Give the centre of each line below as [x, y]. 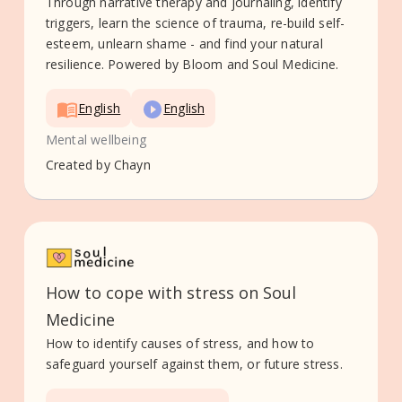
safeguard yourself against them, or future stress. [194, 364]
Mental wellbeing [96, 140]
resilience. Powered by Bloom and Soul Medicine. [192, 64]
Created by [78, 165]
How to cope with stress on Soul [170, 293]
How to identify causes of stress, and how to [180, 344]
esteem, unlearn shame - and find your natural [184, 43]
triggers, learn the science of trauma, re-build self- [195, 22]
